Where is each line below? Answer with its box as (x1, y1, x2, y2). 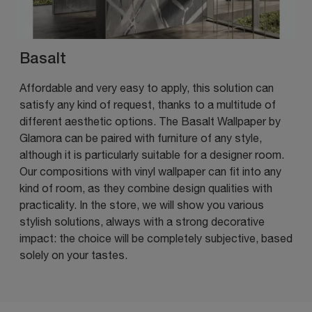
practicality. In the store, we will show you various (19, 198, 264, 211)
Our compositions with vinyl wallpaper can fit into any (19, 164, 281, 178)
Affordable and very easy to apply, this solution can (19, 81, 274, 94)
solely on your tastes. (19, 248, 127, 261)
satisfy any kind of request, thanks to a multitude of (19, 97, 276, 111)
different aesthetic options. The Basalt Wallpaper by (19, 114, 281, 127)
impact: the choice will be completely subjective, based (19, 231, 292, 244)
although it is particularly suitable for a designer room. (19, 148, 284, 161)
